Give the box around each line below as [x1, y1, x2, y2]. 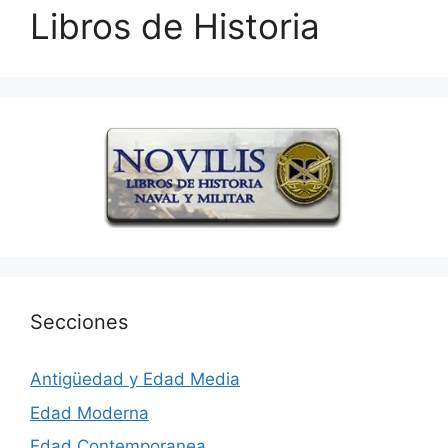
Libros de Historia [30, 5, 320, 48]
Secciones [30, 310, 128, 335]
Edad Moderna [30, 402, 149, 423]
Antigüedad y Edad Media [30, 369, 240, 390]
